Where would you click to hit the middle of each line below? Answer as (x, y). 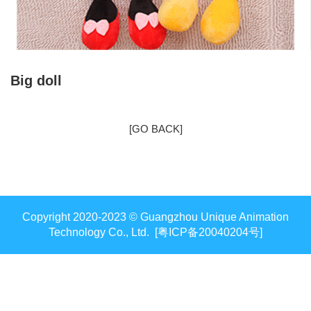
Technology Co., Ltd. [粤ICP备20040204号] (155, 232)
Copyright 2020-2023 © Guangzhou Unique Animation (155, 217)
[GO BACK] (155, 129)
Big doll (36, 81)
